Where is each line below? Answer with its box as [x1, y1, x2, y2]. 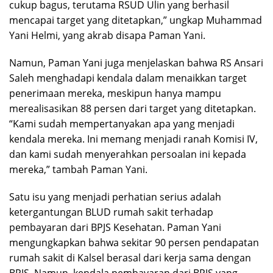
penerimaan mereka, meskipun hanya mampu [9, 87, 221, 100]
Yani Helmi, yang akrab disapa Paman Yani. [9, 29, 205, 42]
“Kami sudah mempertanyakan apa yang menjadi [9, 117, 235, 130]
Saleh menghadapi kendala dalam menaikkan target [9, 71, 247, 85]
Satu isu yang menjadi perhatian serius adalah [9, 190, 221, 204]
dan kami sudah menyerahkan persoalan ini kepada [9, 147, 246, 161]
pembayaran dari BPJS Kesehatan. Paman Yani [9, 221, 221, 234]
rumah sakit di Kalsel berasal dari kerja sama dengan [9, 251, 251, 264]
